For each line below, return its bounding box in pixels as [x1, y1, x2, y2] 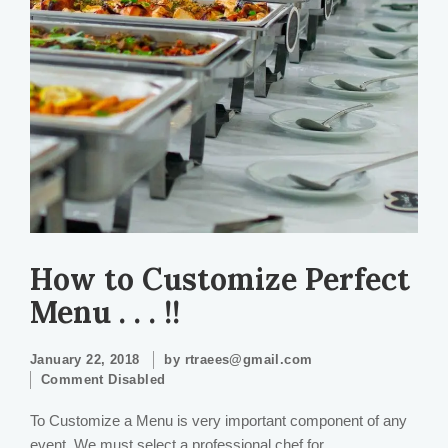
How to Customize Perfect [30, 260, 410, 298]
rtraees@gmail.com [184, 352, 313, 367]
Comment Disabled [41, 372, 166, 387]
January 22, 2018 [30, 352, 140, 367]
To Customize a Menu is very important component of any [30, 412, 407, 429]
